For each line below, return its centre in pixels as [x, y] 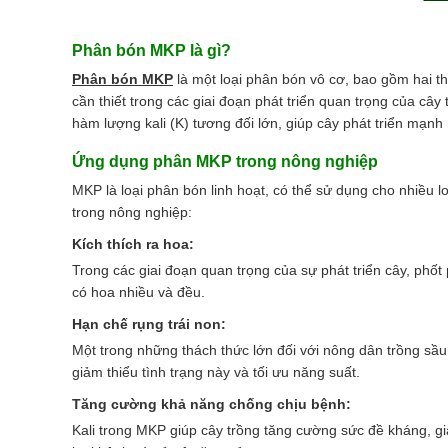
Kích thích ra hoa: [133, 243]
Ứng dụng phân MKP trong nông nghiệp [225, 161]
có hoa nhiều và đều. [138, 291]
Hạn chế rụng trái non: [149, 323]
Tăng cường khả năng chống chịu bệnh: [211, 403]
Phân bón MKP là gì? [151, 50]
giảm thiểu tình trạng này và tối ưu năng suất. [216, 371]
